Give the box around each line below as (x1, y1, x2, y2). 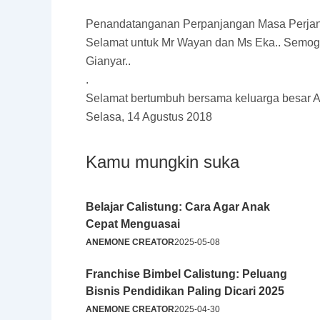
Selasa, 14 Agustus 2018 (86, 111, 212, 123)
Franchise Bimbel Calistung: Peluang (86, 268, 287, 280)
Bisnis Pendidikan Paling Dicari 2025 (86, 285, 284, 297)
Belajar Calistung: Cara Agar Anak (86, 201, 270, 213)
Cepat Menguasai (86, 218, 180, 230)
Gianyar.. (86, 55, 131, 67)
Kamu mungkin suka (86, 152, 239, 171)
